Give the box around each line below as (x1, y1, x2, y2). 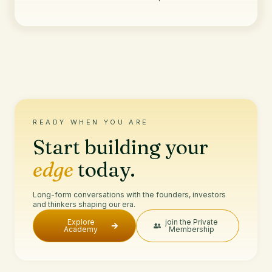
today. (78, 157, 135, 182)
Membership (168, 225, 214, 234)
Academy (64, 225, 98, 234)
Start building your (33, 135, 208, 159)
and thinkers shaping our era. (33, 200, 135, 209)
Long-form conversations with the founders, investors (33, 190, 226, 199)
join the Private (165, 217, 218, 226)
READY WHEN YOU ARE (33, 118, 149, 126)
